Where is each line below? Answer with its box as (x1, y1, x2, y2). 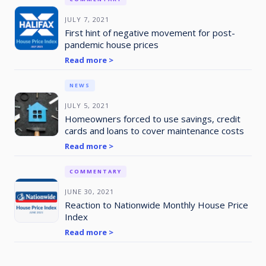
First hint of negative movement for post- (64, 26, 235, 39)
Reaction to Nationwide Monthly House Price (64, 198, 248, 211)
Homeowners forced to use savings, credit (64, 112, 240, 125)
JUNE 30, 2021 (64, 186, 114, 196)
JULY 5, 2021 (64, 100, 109, 110)
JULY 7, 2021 (64, 14, 109, 24)
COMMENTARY (69, 167, 122, 175)
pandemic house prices (64, 38, 159, 50)
